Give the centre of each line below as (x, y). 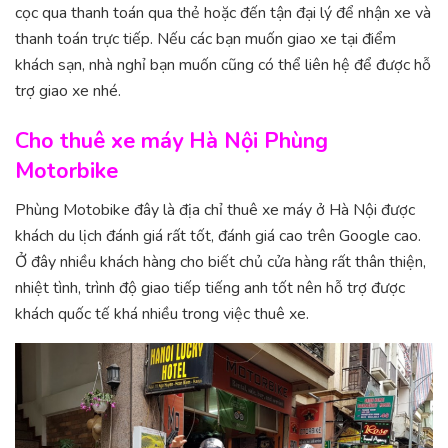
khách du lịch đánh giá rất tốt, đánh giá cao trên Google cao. (218, 235)
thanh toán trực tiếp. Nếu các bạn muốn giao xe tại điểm (205, 39)
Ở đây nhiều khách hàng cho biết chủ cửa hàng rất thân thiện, (220, 261)
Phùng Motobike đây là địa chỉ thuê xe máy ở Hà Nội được (215, 209)
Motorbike (66, 170)
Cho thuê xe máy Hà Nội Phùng (171, 140)
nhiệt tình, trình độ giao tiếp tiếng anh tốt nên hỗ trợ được (210, 287)
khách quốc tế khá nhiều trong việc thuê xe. (162, 313)
